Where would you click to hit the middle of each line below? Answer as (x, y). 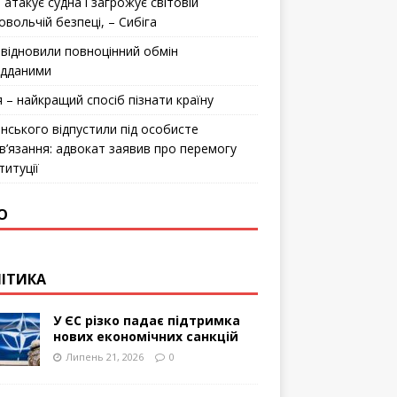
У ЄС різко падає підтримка (146, 320)
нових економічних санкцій (145, 336)
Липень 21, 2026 (104, 356)
